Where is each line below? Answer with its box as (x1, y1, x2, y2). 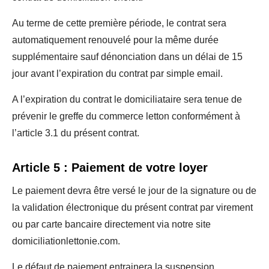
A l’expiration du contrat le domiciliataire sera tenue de (12, 94, 242, 104)
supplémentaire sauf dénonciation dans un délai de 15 (12, 52, 243, 62)
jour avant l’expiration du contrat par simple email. (12, 68, 223, 79)
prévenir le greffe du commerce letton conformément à (12, 111, 240, 121)
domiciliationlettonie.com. (12, 236, 120, 246)
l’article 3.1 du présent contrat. (12, 128, 139, 138)
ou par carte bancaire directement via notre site (12, 219, 211, 229)
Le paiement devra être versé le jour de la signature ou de (12, 186, 256, 196)
